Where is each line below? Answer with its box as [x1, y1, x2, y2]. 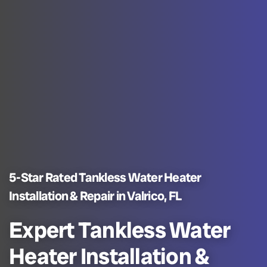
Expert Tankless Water [9, 215, 231, 244]
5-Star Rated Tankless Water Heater [9, 169, 201, 185]
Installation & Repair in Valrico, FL [9, 187, 181, 204]
